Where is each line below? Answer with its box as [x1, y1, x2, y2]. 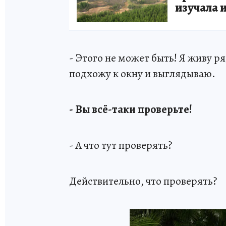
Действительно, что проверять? [69, 173, 217, 189]
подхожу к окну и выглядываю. [69, 66, 215, 81]
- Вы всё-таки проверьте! [69, 101, 192, 117]
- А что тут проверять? [69, 137, 172, 153]
